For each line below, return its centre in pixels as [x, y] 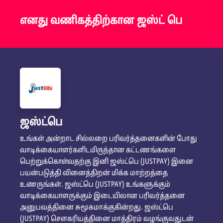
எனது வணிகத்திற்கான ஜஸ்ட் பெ [101, 21]
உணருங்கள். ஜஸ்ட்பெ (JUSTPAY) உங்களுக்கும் [95, 185]
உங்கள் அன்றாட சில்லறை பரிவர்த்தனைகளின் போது [109, 139]
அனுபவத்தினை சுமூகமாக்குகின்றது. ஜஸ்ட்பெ [97, 208]
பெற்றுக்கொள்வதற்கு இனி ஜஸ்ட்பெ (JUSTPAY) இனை [107, 162]
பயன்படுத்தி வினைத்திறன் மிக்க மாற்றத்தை [94, 173]
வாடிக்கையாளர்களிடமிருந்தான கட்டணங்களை [98, 151]
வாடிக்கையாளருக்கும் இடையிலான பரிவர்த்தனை [102, 196]
